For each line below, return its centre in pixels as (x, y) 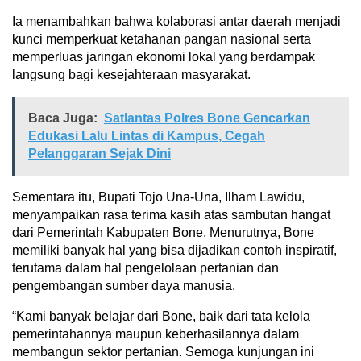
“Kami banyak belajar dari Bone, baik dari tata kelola (161, 316)
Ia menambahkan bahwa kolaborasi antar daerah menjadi (176, 21)
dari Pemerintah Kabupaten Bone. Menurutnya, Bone (163, 232)
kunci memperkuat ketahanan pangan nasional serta (162, 39)
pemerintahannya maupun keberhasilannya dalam (156, 334)
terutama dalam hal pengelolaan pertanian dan (145, 268)
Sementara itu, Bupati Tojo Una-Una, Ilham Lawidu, (158, 197)
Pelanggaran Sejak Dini (100, 153)
